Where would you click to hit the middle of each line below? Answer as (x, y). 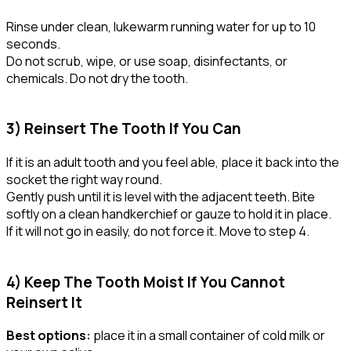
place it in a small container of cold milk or (208, 336)
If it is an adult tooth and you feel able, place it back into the (173, 163)
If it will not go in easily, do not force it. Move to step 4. (158, 232)
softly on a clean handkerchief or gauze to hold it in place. (169, 214)
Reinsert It (44, 302)
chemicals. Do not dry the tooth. (97, 78)
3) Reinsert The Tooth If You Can (124, 129)
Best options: (49, 336)
